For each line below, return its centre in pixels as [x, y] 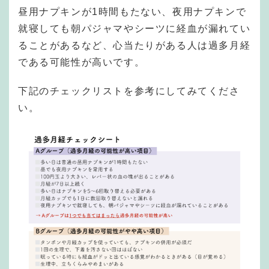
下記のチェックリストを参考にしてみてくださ [129, 91]
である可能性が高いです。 [82, 62]
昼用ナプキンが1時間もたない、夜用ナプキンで [132, 12]
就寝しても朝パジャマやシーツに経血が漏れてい [134, 29]
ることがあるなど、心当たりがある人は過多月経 [134, 46]
